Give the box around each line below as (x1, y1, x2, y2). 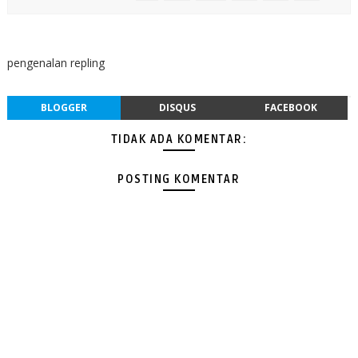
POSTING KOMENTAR (117, 173, 241, 186)
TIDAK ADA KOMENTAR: (110, 133, 248, 146)
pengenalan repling (6, 55, 105, 70)
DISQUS (158, 101, 196, 114)
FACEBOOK (264, 101, 317, 114)
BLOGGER (40, 101, 87, 114)
